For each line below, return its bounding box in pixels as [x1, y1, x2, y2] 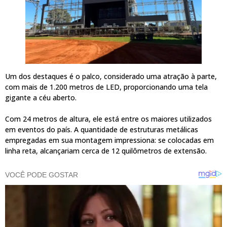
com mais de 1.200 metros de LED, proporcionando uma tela [5, 82, 208, 92]
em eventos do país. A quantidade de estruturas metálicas [5, 125, 198, 135]
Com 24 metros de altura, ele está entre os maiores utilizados [5, 114, 212, 124]
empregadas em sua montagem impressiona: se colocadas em [5, 135, 214, 145]
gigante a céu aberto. [5, 93, 77, 103]
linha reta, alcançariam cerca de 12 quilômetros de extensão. [5, 146, 207, 156]
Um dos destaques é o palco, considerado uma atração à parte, [5, 71, 217, 82]
